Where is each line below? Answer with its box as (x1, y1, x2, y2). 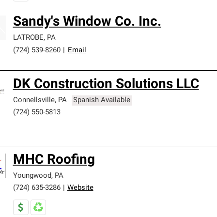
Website (67, 185, 93, 192)
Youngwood (13, 172, 51, 180)
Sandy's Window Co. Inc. (13, 15, 161, 29)
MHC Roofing (13, 154, 95, 167)
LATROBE (13, 34, 44, 42)
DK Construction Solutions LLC (13, 78, 199, 92)
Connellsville (13, 97, 55, 104)
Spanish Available (73, 97, 131, 104)
